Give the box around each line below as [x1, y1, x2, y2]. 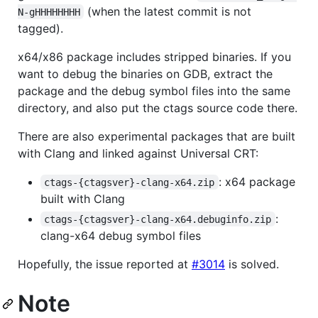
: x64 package [218, 174, 299, 189]
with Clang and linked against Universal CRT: [18, 146, 258, 160]
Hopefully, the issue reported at [18, 256, 192, 271]
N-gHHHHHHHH [18, 6, 80, 18]
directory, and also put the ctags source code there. [18, 100, 297, 115]
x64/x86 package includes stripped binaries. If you [18, 49, 291, 64]
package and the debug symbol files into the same [18, 83, 290, 98]
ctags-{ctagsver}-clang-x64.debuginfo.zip [44, 213, 272, 225]
